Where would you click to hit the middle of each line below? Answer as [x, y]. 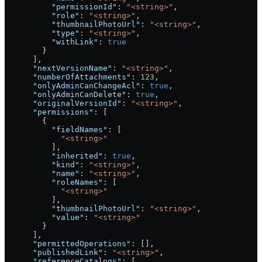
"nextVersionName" [58, 68]
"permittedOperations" [68, 244]
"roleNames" [54, 182]
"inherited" [54, 156]
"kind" [42, 165]
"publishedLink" [54, 253]
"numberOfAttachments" [68, 77]
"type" [42, 33]
